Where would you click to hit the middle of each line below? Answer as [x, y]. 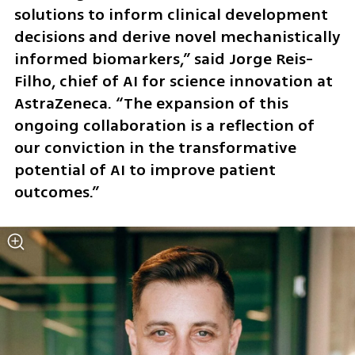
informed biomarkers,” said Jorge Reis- [163, 59]
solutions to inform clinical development [171, 14]
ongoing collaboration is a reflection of [164, 125]
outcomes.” [56, 192]
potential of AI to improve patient [145, 170]
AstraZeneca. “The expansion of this [151, 103]
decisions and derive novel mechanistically [177, 36]
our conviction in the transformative [155, 147]
